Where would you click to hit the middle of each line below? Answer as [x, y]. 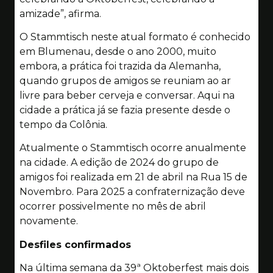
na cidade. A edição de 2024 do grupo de [119, 163]
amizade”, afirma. [60, 13]
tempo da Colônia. [63, 124]
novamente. [49, 221]
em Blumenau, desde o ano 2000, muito [118, 51]
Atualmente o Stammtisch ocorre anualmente [133, 148]
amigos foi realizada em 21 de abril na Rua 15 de [133, 177]
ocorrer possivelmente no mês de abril [113, 207]
